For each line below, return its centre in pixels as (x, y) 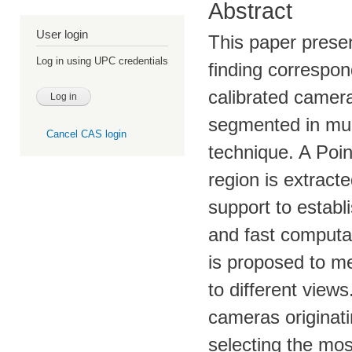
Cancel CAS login (86, 134)
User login (62, 35)
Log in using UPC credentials (102, 61)
